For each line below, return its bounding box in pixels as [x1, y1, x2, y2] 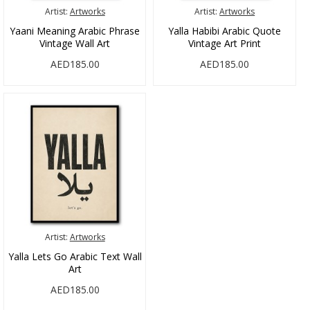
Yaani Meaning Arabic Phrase [10, 24, 140, 37]
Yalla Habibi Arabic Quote [168, 24, 282, 37]
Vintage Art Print [188, 36, 262, 50]
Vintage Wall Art [39, 36, 111, 50]
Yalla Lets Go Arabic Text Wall [8, 250, 142, 264]
